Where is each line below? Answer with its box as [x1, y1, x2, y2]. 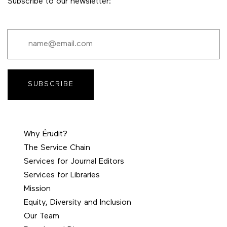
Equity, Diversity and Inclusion [24, 199, 131, 207]
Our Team [24, 212, 59, 221]
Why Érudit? [24, 130, 67, 139]
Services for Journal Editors [24, 158, 124, 166]
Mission [24, 185, 51, 194]
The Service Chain [24, 144, 90, 153]
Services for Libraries [24, 171, 100, 180]
